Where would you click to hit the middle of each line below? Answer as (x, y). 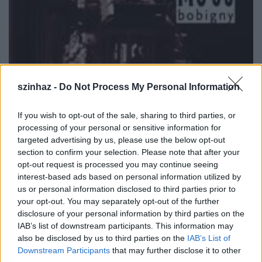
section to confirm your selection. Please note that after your (129, 152)
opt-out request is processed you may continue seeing (118, 165)
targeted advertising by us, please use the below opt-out (121, 140)
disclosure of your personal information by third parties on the (131, 214)
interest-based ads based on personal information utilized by (129, 177)
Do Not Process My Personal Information (149, 87)
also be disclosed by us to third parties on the (102, 238)
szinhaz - (38, 87)
